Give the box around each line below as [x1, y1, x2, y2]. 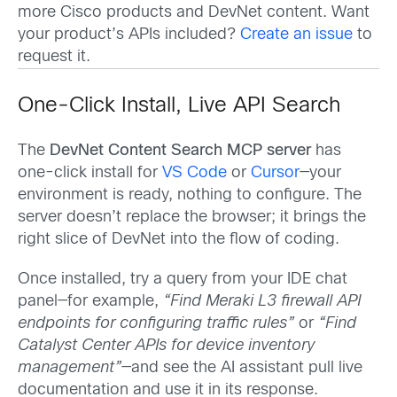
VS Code [162, 166, 227, 181]
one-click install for [18, 166, 162, 181]
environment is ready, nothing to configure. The [18, 188, 362, 203]
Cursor [251, 166, 300, 181]
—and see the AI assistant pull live [121, 361, 362, 377]
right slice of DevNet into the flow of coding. [18, 232, 339, 247]
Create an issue [240, 27, 353, 43]
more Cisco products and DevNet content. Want [18, 4, 370, 20]
